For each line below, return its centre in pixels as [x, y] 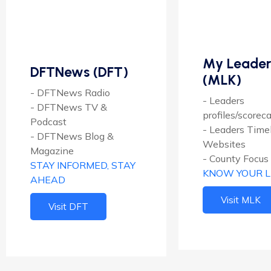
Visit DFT [68, 207]
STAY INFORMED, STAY [83, 165]
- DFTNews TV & [69, 107]
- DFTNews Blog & [72, 136]
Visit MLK [241, 200]
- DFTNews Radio [70, 93]
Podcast [48, 122]
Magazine [52, 151]
